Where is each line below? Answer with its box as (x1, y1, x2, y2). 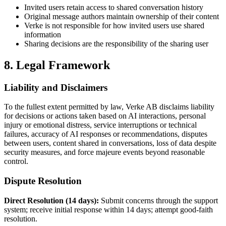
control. (4, 157, 28, 166)
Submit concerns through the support (99, 196, 218, 205)
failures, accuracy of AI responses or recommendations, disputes (4, 130, 207, 139)
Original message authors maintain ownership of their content (24, 12, 219, 21)
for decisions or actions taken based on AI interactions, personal (4, 111, 206, 121)
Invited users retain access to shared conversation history (24, 3, 203, 12)
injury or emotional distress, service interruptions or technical (4, 121, 197, 130)
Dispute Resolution (4, 175, 82, 186)
